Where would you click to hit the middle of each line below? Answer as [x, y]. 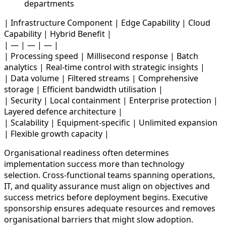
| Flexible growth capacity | [56, 133]
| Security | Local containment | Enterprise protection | [111, 100]
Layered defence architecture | [63, 111]
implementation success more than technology [94, 164]
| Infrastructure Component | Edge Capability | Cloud [107, 22]
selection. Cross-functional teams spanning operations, [109, 175]
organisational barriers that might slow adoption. [99, 219]
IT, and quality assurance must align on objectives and [107, 186]
